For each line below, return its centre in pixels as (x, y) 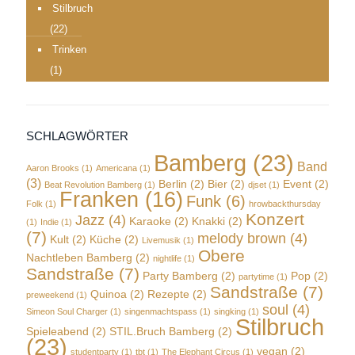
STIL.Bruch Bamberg (162, 332)
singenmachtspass (161, 311)
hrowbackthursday (285, 204)
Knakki (208, 221)
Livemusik (161, 240)
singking (230, 311)
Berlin (173, 184)
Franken (99, 200)
